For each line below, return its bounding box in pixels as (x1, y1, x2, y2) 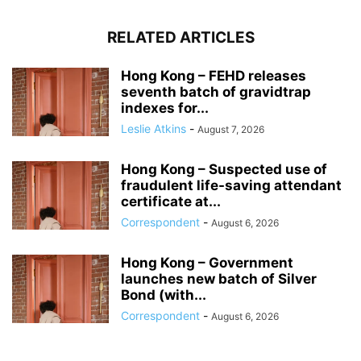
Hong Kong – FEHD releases (121, 67, 306, 84)
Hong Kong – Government (121, 254, 293, 271)
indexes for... (121, 99, 209, 116)
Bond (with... (121, 286, 206, 303)
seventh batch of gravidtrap (121, 83, 311, 100)
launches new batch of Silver (121, 270, 317, 287)
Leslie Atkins (121, 121, 186, 135)
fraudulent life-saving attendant (121, 176, 342, 193)
